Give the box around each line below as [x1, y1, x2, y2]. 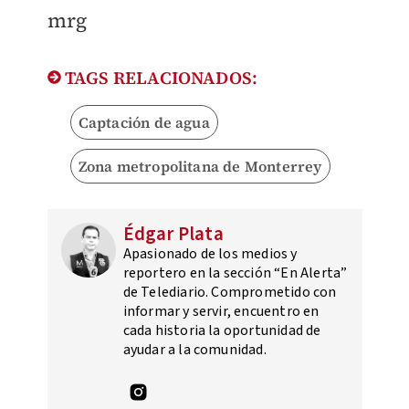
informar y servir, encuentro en [122, 300, 320, 321]
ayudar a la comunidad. [122, 339, 267, 360]
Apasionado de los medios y [122, 243, 298, 264]
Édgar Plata [122, 219, 224, 247]
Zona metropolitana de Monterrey [78, 155, 322, 176]
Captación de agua [78, 111, 210, 132]
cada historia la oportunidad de [122, 320, 321, 341]
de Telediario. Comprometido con [122, 281, 337, 302]
